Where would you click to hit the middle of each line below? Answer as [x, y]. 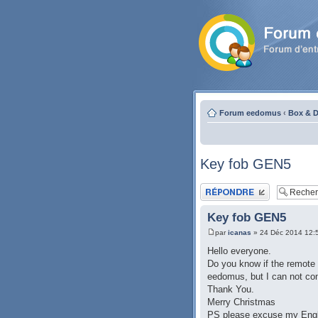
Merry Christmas [241, 302]
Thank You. [231, 290]
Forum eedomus [250, 113]
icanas [240, 233]
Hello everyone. [239, 251]
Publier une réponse [235, 187]
